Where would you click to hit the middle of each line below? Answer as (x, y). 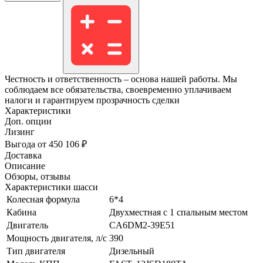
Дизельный (132, 251)
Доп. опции (28, 122)
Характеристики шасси (51, 187)
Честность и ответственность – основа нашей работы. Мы (121, 79)
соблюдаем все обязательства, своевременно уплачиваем (118, 90)
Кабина (21, 213)
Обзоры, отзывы (38, 177)
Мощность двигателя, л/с (57, 238)
